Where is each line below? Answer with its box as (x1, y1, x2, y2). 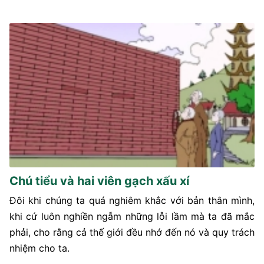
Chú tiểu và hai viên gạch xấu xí (9, 173, 189, 188)
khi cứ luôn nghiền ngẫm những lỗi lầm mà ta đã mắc (9, 210, 255, 222)
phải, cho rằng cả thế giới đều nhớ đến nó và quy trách (9, 226, 255, 238)
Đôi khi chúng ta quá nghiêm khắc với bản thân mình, (9, 194, 255, 206)
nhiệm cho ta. (9, 242, 70, 254)
